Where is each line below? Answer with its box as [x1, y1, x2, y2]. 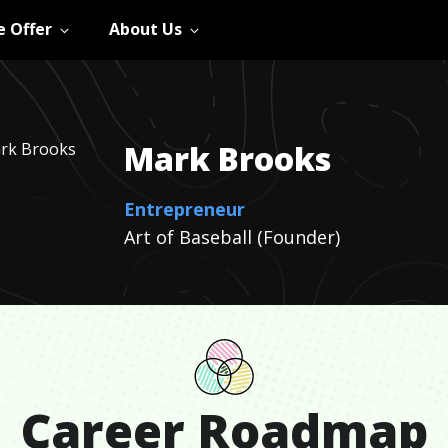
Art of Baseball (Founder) [124, 225, 340, 249]
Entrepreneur [124, 197, 245, 221]
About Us [109, 18, 183, 40]
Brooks [218, 137, 331, 180]
